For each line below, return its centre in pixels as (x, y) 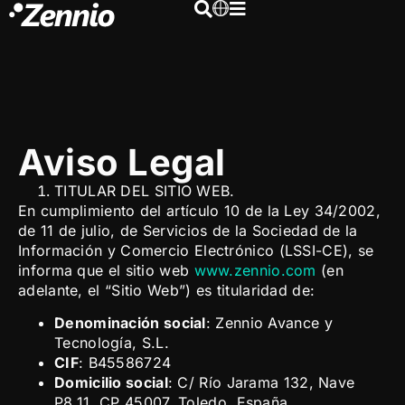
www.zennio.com (255, 270)
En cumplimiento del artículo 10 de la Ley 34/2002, (199, 211)
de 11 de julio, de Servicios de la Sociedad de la (188, 231)
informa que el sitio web (106, 270)
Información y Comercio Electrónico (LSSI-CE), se (196, 250)
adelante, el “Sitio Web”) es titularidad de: (167, 290)
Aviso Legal (122, 162)
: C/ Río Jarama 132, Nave (261, 383)
